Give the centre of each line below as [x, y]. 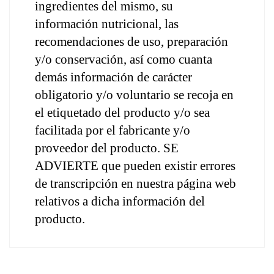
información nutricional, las [107, 24]
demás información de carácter [113, 77]
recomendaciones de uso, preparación [131, 42]
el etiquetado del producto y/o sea [122, 113]
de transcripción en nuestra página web [135, 183]
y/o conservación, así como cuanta [124, 59]
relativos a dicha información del [120, 201]
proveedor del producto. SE [107, 148]
